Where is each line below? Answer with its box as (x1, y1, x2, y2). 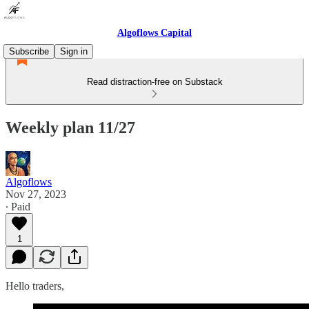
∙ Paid (6, 200, 30, 212)
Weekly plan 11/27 (6, 118, 135, 137)
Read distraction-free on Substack (86, 77, 223, 87)
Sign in (60, 46, 88, 57)
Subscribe (9, 46, 49, 57)
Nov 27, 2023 (6, 188, 66, 200)
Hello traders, (6, 279, 64, 292)
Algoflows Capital (117, 28, 192, 38)
